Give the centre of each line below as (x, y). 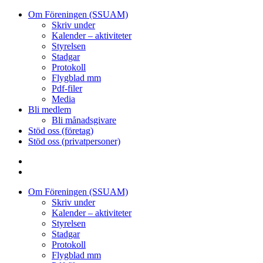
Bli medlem (50, 109)
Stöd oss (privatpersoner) (74, 141)
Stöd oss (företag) (61, 131)
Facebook (46, 161)
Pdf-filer (67, 88)
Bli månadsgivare (84, 120)
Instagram (46, 171)
